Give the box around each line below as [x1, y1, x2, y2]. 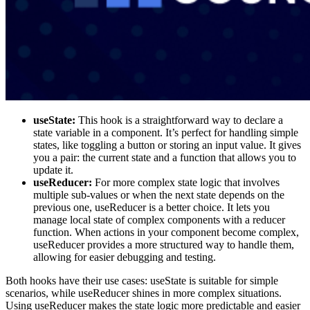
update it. [33, 164, 73, 176]
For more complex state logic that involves [92, 176, 280, 189]
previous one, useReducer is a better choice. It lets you [33, 201, 270, 214]
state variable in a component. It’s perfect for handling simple [33, 127, 298, 139]
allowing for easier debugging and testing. [33, 251, 216, 264]
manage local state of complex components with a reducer [33, 214, 285, 226]
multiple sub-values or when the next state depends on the [33, 189, 284, 201]
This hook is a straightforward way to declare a [78, 114, 283, 127]
